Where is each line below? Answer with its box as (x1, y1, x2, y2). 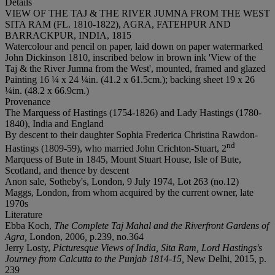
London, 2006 (29, 231, 85, 242)
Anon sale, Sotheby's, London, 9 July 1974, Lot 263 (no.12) (5, 176, 239, 187)
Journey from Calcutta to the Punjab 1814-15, (5, 254, 187, 265)
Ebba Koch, (5, 220, 54, 231)
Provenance (5, 96, 50, 107)
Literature (5, 209, 42, 220)
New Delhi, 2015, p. (187, 254, 266, 265)
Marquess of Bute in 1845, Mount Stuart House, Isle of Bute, (5, 154, 241, 165)
